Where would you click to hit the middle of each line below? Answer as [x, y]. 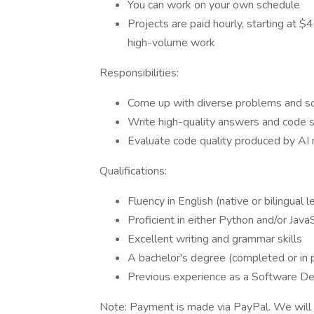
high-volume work [171, 43]
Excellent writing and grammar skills [215, 239]
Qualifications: [133, 171]
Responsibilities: [139, 73]
